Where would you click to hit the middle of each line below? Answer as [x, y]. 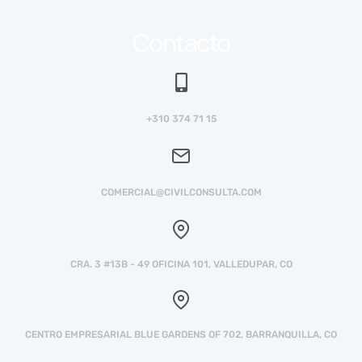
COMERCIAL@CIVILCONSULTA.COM [181, 192]
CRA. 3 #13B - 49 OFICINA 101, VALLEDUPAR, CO [181, 264]
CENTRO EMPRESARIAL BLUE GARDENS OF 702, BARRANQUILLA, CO [181, 334]
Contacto [181, 42]
